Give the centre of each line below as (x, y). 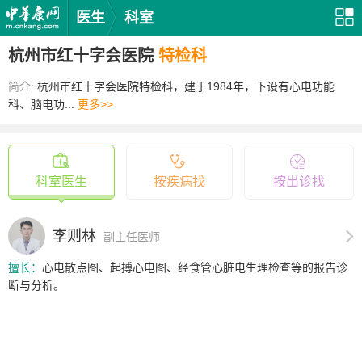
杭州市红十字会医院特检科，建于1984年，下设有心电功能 (186, 86)
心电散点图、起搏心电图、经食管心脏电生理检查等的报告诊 (195, 267)
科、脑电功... (43, 104)
